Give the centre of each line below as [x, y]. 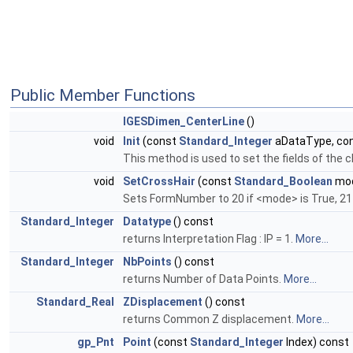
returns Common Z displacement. [210, 320]
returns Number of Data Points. [203, 279]
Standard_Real [75, 302]
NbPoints [147, 262]
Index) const [316, 342]
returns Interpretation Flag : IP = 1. [209, 239]
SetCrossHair [159, 182]
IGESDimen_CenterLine [184, 122]
